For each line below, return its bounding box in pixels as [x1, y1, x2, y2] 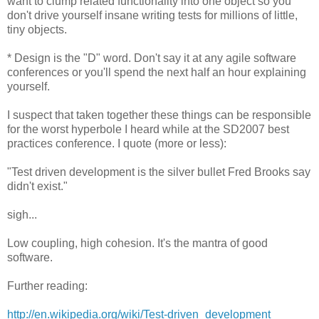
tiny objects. [7, 23, 67, 36]
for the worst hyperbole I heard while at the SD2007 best [7, 122, 289, 135]
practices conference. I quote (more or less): [7, 137, 226, 150]
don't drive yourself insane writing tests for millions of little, [7, 9, 298, 21]
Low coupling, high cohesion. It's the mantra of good [7, 236, 268, 249]
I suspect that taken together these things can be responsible [7, 108, 311, 121]
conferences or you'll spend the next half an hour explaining [7, 66, 306, 78]
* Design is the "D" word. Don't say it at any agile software [7, 51, 296, 64]
